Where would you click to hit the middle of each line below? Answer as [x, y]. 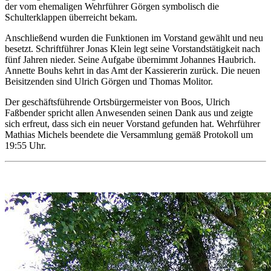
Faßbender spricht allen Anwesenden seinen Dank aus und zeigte [129, 113]
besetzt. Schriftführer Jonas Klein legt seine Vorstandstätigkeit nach [132, 49]
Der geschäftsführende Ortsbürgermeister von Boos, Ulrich [117, 102]
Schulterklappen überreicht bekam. [71, 18]
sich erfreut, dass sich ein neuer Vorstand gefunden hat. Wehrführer [132, 124]
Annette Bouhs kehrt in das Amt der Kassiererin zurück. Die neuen [132, 71]
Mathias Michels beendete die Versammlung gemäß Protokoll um [129, 135]
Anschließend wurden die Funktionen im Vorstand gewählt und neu [134, 38]
